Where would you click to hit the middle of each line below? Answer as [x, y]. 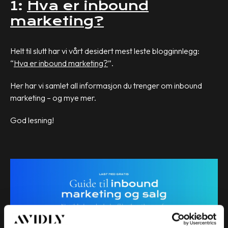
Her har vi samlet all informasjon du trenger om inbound [106, 86]
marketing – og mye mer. [53, 98]
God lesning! [32, 120]
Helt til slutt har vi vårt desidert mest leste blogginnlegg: [105, 51]
